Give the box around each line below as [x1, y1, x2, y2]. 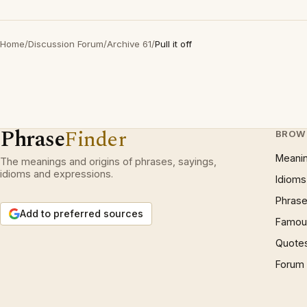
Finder [64, 123, 127, 156]
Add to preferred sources [20, 208, 143, 219]
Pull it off [155, 38, 192, 49]
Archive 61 [107, 38, 151, 49]
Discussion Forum [28, 38, 103, 49]
